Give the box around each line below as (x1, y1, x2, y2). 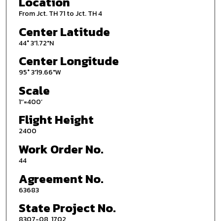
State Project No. (18, 199, 116, 217)
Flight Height (18, 111, 94, 129)
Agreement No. (18, 170, 104, 187)
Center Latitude (18, 23, 110, 40)
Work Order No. (18, 141, 104, 158)
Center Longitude (18, 52, 119, 70)
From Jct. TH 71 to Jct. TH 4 (18, 8, 102, 19)
